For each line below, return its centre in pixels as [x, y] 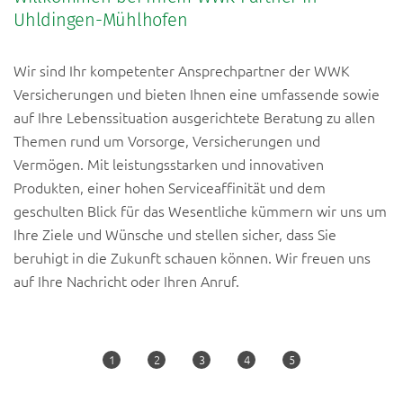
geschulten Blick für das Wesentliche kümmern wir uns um [200, 211]
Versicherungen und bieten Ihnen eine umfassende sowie [197, 94]
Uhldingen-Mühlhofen [101, 20]
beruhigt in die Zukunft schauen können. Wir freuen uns [192, 258]
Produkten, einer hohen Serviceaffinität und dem [170, 188]
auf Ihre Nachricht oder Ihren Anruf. [126, 281]
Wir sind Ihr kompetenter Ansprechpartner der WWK [182, 71]
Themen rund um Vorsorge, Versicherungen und [167, 141]
